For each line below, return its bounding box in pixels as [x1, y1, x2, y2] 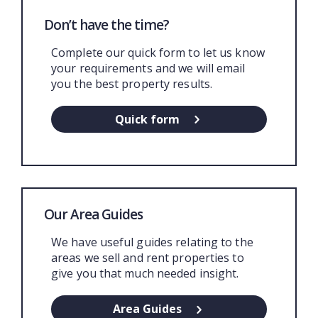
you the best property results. [51, 75, 213, 92]
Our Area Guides [44, 205, 143, 224]
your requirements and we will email [51, 60, 246, 76]
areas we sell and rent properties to [51, 250, 244, 266]
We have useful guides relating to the [51, 234, 253, 251]
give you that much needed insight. [51, 265, 239, 282]
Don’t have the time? [44, 15, 169, 34]
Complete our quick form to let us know [51, 44, 265, 60]
